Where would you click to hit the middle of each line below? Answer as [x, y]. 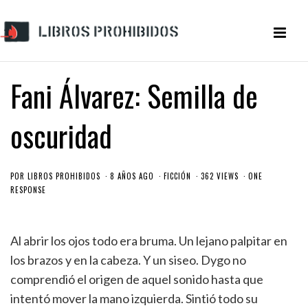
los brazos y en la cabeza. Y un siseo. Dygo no [128, 260]
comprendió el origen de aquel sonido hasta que [137, 279]
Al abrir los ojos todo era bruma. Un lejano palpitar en [149, 241]
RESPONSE [28, 190]
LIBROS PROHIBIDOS [64, 176]
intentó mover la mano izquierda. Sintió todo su [134, 298]
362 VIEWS [220, 176]
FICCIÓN [177, 176]
